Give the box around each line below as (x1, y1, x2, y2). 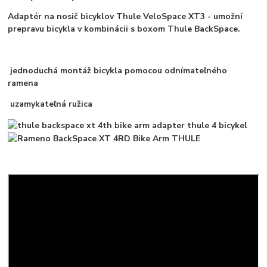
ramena (8, 77, 39, 89)
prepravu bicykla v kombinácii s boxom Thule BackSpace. (8, 23, 241, 35)
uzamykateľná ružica (8, 98, 93, 110)
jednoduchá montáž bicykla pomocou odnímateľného (8, 65, 228, 77)
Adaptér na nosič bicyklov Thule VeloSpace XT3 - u (8, 11, 219, 23)
